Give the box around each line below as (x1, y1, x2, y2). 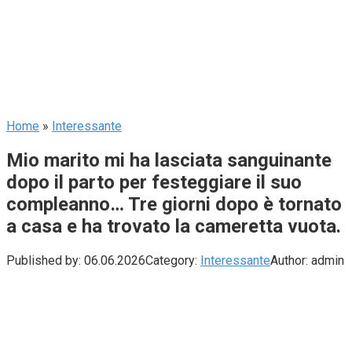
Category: (145, 252, 197, 268)
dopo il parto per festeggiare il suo (6, 170, 302, 193)
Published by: (6, 252, 81, 268)
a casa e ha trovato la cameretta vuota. (6, 214, 341, 237)
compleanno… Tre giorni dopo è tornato (6, 192, 342, 215)
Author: (270, 252, 308, 268)
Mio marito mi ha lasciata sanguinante (6, 148, 332, 171)
